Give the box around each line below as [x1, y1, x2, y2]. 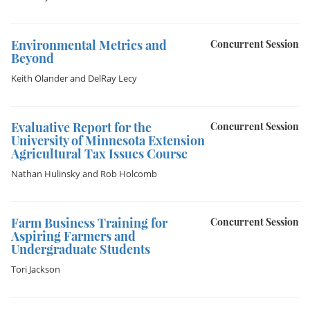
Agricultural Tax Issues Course [11, 145, 188, 162]
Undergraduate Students [11, 241, 150, 257]
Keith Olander [11, 72, 68, 84]
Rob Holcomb [100, 167, 157, 180]
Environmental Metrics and [11, 37, 167, 53]
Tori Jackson [11, 263, 60, 275]
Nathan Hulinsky [11, 167, 80, 180]
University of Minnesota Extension [11, 132, 205, 149]
